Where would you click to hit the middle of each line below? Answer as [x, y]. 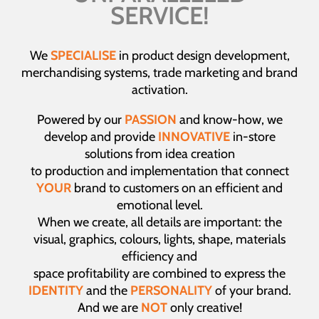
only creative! [206, 308]
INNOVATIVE [194, 137]
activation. [159, 90]
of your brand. [253, 291]
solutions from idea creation [159, 154]
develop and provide [101, 137]
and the [108, 291]
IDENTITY [56, 291]
